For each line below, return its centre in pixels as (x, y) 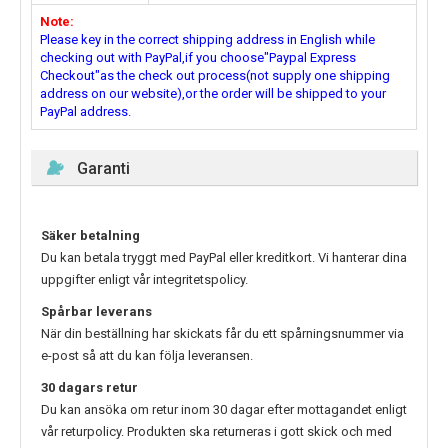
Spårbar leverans (96, 312)
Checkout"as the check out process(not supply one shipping (215, 76)
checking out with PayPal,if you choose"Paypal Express (198, 58)
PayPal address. (85, 112)
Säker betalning (90, 236)
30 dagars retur (89, 388)
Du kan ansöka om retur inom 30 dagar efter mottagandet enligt (224, 410)
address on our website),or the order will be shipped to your (213, 94)
